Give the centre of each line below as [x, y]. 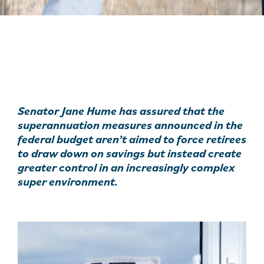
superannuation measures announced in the [130, 125]
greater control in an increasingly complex [126, 167]
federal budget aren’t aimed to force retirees [132, 139]
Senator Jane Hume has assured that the [121, 111]
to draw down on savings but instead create [130, 153]
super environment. [68, 181]
